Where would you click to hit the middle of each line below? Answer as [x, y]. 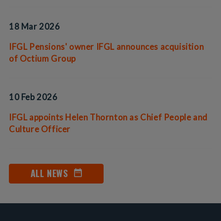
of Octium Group [42, 58]
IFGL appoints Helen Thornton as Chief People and [108, 117]
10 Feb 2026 [33, 97]
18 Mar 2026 [34, 26]
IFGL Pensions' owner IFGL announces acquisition [106, 46]
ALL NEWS [49, 173]
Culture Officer [39, 129]
